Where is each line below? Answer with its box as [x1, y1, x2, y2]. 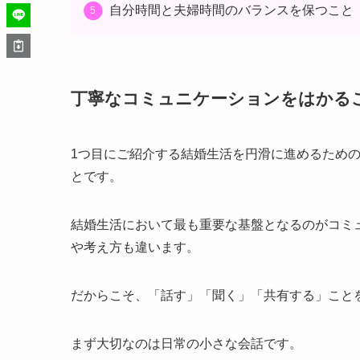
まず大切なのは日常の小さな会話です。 [71, 337, 302, 351]
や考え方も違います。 [71, 240, 199, 255]
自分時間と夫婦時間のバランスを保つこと [109, 3, 354, 18]
